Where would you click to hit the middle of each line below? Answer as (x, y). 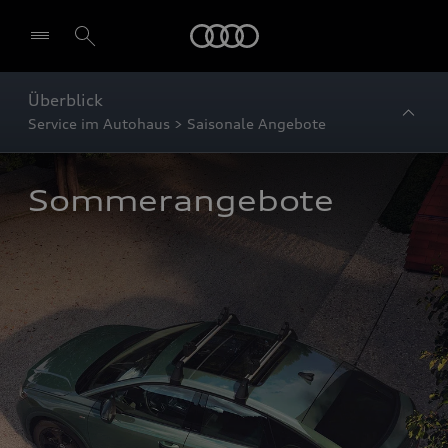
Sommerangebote (181, 201)
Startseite (278, 23)
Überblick (65, 100)
